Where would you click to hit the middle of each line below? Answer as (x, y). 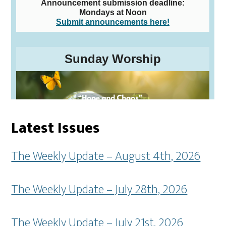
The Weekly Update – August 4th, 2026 (106, 156)
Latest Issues (56, 128)
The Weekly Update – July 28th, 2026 (99, 190)
